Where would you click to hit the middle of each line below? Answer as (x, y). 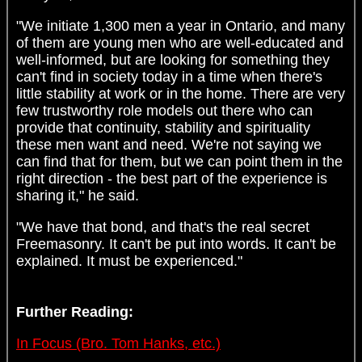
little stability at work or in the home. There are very (181, 94)
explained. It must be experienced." (129, 261)
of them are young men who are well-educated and (180, 43)
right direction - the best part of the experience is (172, 179)
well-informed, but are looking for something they (173, 60)
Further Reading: (75, 312)
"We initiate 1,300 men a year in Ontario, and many (181, 26)
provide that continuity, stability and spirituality (163, 128)
